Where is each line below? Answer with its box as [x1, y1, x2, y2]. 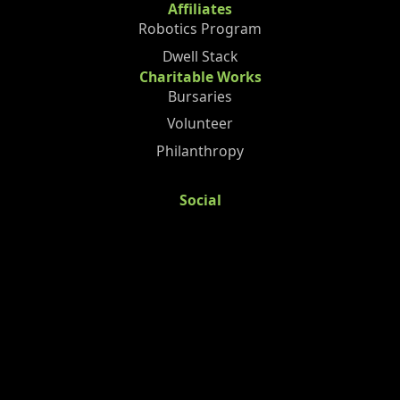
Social [179, 189, 221, 210]
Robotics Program [138, 18, 262, 38]
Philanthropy [156, 141, 244, 162]
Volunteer [167, 113, 233, 134]
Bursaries [168, 86, 232, 106]
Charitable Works [138, 66, 262, 87]
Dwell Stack [162, 46, 237, 66]
